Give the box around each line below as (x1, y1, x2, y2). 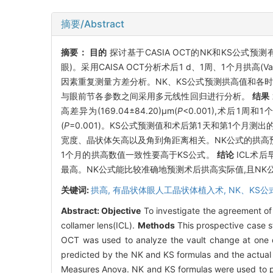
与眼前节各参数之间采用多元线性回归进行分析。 (61, 90, 253, 101)
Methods (137, 219, 175, 230)
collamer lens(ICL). (61, 219, 138, 230)
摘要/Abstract (61, 17, 124, 30)
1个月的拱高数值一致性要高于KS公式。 (61, 149, 217, 160)
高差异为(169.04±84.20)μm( (61, 105, 178, 116)
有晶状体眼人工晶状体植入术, (113, 184, 229, 195)
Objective (101, 205, 141, 216)
